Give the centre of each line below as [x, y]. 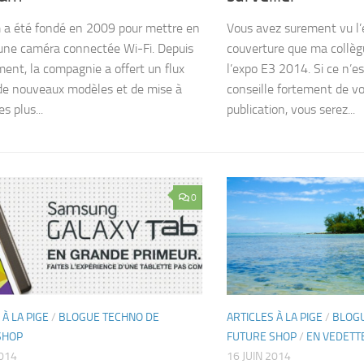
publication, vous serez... [291, 109]
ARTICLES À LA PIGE [275, 317]
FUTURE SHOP [262, 336]
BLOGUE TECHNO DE [109, 317]
